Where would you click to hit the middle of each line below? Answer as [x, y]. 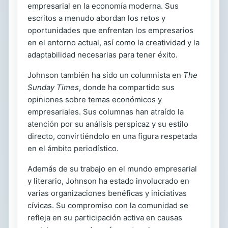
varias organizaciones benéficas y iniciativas [107, 193]
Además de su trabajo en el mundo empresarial [112, 168]
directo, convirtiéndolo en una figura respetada [112, 136]
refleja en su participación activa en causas [105, 217]
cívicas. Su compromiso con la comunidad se [108, 205]
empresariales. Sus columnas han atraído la [106, 111]
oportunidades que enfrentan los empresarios [110, 30]
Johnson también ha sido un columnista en [105, 75]
